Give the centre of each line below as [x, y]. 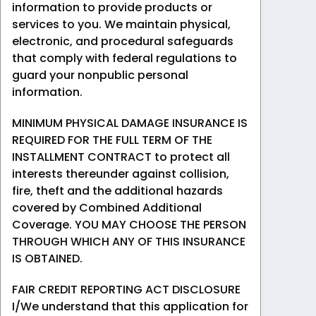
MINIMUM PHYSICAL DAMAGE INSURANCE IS [130, 123]
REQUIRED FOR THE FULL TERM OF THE [112, 140]
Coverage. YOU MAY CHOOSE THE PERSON [129, 224]
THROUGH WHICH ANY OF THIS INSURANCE [129, 241]
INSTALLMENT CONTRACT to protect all [121, 157]
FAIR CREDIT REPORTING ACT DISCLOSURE [126, 289]
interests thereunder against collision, [121, 174]
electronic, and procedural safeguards [123, 41]
